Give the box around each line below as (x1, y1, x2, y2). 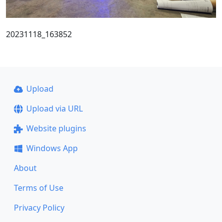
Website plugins (26, 123, 86, 134)
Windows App (26, 143, 78, 154)
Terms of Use (14, 182, 63, 193)
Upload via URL (26, 103, 83, 114)
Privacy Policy (14, 202, 64, 213)
